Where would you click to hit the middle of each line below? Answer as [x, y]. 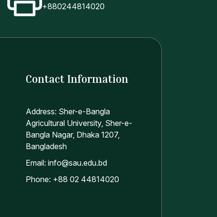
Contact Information [77, 79]
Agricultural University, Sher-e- [79, 123]
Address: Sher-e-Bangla [68, 111]
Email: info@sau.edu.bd [66, 163]
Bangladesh [46, 146]
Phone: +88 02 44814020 [72, 179]
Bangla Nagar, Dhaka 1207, [72, 135]
